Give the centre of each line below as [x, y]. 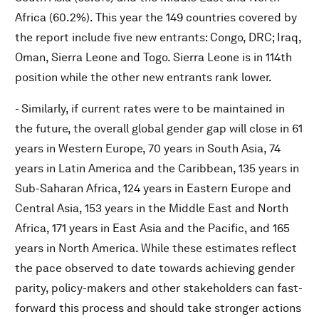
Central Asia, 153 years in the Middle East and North [152, 208]
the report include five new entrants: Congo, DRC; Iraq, [158, 37]
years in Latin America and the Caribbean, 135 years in [157, 168]
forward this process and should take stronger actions [158, 308]
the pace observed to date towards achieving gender [155, 268]
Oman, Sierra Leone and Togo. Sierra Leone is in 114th [153, 57]
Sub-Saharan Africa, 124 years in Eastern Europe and [153, 188]
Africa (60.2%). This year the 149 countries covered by [156, 17]
